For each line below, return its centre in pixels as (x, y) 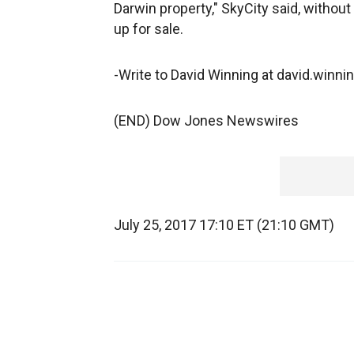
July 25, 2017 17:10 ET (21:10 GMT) (224, 225)
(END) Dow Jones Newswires (206, 121)
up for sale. (149, 29)
